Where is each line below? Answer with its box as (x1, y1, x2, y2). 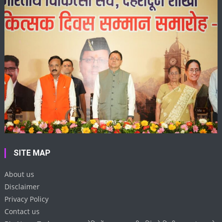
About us (4, 169, 35, 179)
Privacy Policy (4, 194, 49, 204)
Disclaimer (4, 182, 40, 192)
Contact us (4, 207, 40, 217)
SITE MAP (13, 148, 51, 158)
